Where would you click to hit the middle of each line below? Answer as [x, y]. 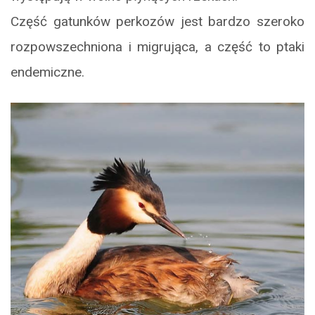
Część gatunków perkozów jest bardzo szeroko [157, 21]
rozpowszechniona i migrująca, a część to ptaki [157, 46]
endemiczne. [47, 72]
